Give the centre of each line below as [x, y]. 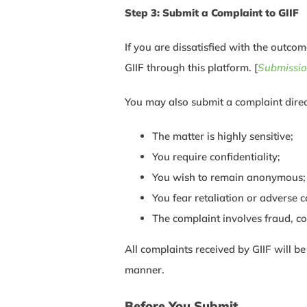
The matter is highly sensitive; [223, 136]
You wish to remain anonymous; [229, 177]
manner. [145, 270]
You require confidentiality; [216, 157]
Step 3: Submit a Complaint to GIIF [212, 13]
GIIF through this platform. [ [191, 68]
